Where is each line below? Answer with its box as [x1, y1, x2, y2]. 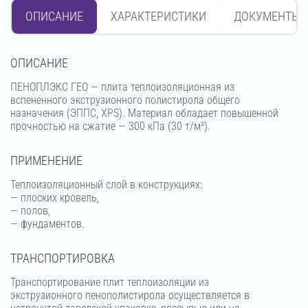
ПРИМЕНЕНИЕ [10, 153, 82, 168]
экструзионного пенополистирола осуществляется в [10, 289, 250, 302]
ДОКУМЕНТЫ [234, 9, 300, 24]
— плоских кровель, [10, 191, 99, 205]
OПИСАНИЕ [10, 56, 68, 71]
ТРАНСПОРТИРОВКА [10, 251, 115, 266]
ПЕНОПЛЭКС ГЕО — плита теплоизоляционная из [10, 80, 234, 94]
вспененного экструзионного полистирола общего [10, 93, 240, 107]
